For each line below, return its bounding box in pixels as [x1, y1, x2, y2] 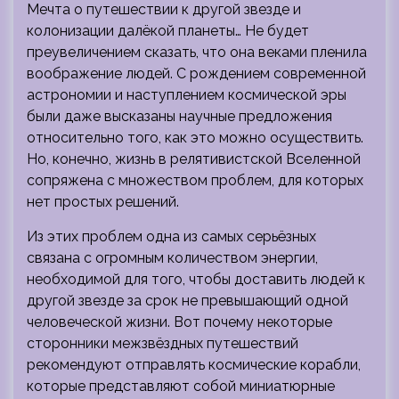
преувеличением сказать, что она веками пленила [27, 43, 367, 61]
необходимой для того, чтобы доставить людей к [27, 270, 365, 288]
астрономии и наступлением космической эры [27, 85, 346, 103]
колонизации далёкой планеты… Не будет [27, 21, 309, 39]
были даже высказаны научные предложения [27, 107, 332, 125]
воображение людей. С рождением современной [27, 64, 366, 82]
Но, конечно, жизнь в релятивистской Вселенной [27, 150, 361, 167]
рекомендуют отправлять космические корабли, [27, 355, 361, 373]
